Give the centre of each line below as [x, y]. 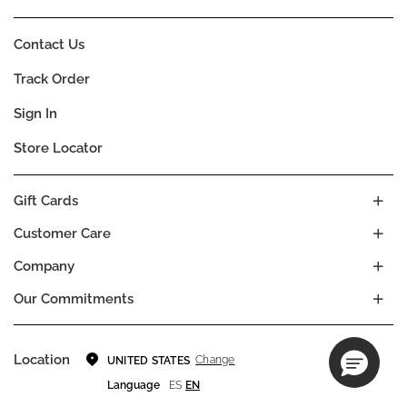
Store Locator [58, 148]
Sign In [35, 113]
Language [134, 385]
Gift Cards [46, 200]
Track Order [52, 79]
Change [215, 360]
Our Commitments [74, 298]
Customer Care [62, 233]
